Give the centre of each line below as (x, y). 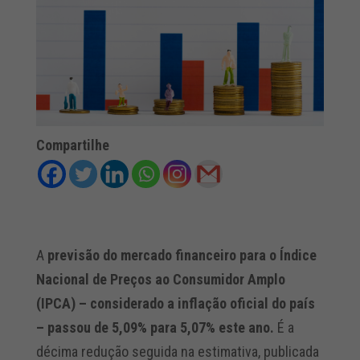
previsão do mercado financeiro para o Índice (182, 256)
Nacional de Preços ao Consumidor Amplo (160, 280)
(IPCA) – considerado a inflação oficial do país (175, 304)
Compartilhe (72, 145)
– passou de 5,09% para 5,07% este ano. (155, 328)
